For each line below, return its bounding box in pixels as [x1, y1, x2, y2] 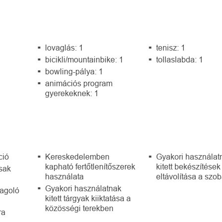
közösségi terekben [45, 204, 113, 213]
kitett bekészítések [156, 163, 221, 171]
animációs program [45, 79, 112, 88]
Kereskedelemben [45, 153, 110, 161]
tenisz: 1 [156, 44, 186, 52]
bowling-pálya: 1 [45, 67, 103, 76]
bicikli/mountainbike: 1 [45, 55, 123, 64]
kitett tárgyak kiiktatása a [45, 194, 131, 203]
